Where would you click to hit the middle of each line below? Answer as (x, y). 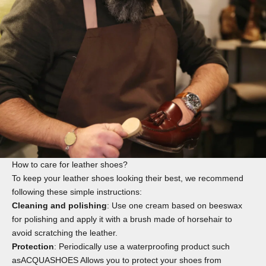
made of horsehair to (192, 219)
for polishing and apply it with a (71, 219)
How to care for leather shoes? (70, 164)
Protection (33, 246)
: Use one (126, 205)
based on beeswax (206, 205)
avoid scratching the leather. (65, 232)
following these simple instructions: (77, 191)
